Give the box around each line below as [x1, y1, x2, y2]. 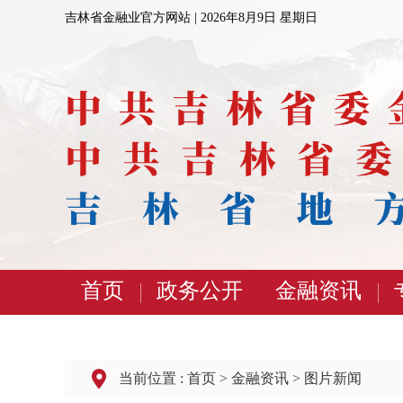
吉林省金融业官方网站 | [65, 11, 197, 24]
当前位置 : [119, 371, 187, 386]
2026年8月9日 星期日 [197, 11, 318, 24]
